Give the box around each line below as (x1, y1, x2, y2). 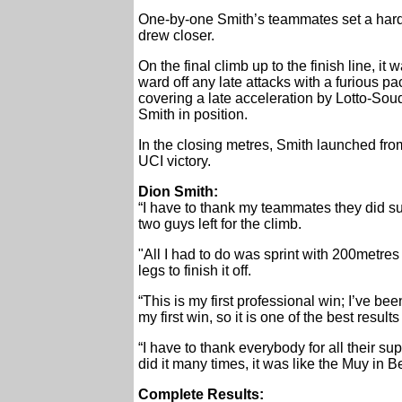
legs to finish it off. (138, 263, 251, 279)
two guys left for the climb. (138, 216, 301, 232)
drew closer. (138, 28, 214, 44)
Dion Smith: (138, 184, 218, 200)
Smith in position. (138, 107, 248, 123)
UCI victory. (138, 153, 211, 170)
